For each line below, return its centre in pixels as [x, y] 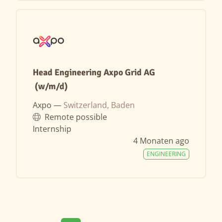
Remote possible [76, 117]
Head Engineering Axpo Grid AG [94, 72]
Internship [52, 129]
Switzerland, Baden [99, 105]
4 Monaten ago [161, 140]
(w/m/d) [50, 86]
